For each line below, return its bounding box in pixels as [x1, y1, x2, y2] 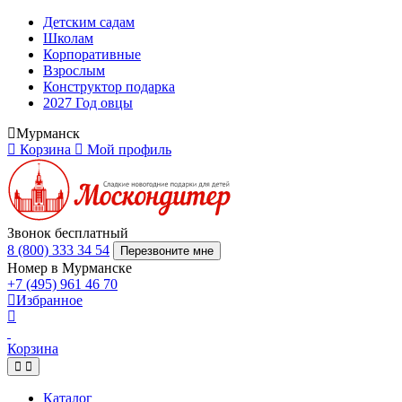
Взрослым [43, 63, 105, 78]
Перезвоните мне [120, 244, 214, 258]
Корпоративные [43, 47, 141, 62]
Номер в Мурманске [7, 260, 132, 275]
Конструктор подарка [43, 79, 175, 94]
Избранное [16, 293, 83, 308]
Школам [43, 31, 93, 46]
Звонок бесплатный [7, 225, 128, 240]
